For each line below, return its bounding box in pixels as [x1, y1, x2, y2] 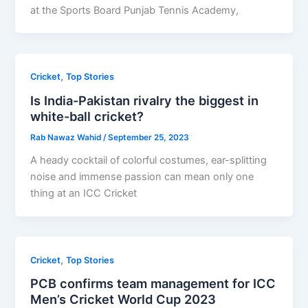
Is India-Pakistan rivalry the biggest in [30, 93, 259, 109]
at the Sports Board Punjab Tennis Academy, [30, 3, 239, 16]
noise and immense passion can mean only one [30, 170, 254, 183]
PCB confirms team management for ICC [30, 276, 276, 291]
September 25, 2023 [108, 133, 190, 143]
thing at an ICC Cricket [30, 186, 137, 199]
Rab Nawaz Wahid [30, 133, 104, 143]
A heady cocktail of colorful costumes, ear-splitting [30, 153, 267, 166]
